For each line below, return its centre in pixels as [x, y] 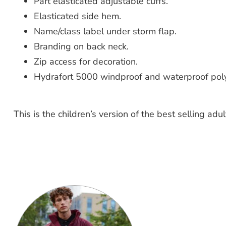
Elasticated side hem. [77, 16]
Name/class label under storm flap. [105, 31]
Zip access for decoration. [86, 61]
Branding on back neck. [81, 46]
